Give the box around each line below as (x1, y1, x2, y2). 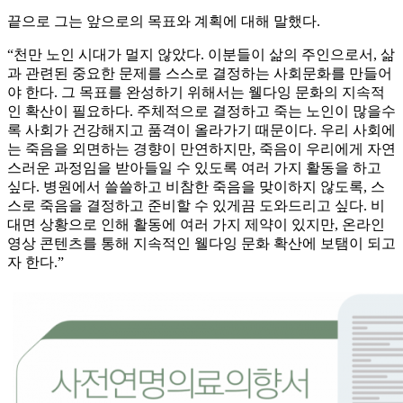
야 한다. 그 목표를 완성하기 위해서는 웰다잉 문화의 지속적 (7, 85, 385, 101)
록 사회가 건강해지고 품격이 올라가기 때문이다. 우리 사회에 (7, 122, 396, 139)
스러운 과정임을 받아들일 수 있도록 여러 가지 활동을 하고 (7, 160, 381, 176)
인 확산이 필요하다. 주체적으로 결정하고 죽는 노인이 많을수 (7, 103, 396, 120)
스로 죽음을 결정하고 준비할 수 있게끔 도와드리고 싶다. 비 (7, 198, 385, 214)
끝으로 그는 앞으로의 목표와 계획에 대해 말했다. (7, 13, 320, 30)
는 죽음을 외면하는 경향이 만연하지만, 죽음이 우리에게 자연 (7, 141, 396, 157)
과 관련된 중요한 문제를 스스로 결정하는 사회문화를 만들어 (7, 66, 392, 82)
